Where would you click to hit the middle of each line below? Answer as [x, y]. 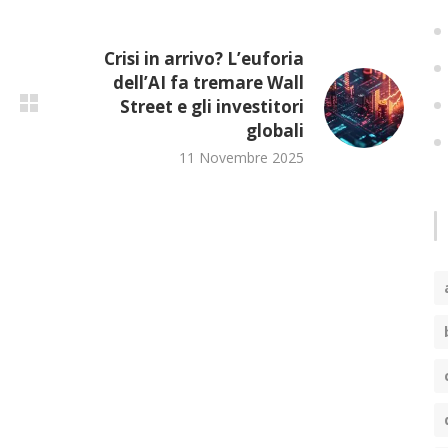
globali [275, 131]
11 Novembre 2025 [241, 158]
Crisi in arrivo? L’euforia [204, 59]
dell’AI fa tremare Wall [208, 83]
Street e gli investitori [212, 107]
